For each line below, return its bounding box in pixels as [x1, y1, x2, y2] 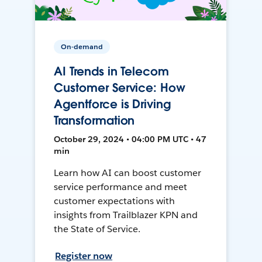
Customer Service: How [54, 80, 185, 96]
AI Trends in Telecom [54, 64, 169, 80]
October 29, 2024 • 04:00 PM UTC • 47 [54, 134, 207, 145]
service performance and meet [54, 181, 187, 194]
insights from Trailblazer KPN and [54, 209, 198, 222]
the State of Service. [54, 223, 141, 236]
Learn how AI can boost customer [54, 167, 201, 180]
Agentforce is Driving [54, 96, 171, 112]
